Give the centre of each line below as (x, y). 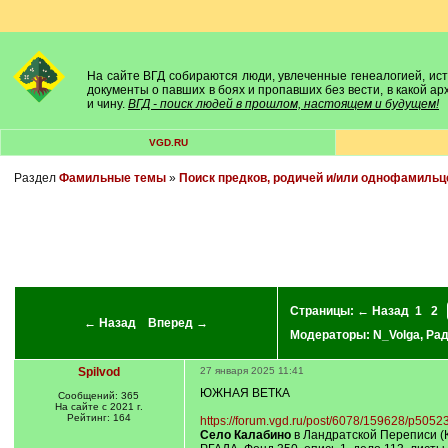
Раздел (36, 178)
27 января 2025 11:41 (251, 370)
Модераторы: (331, 335)
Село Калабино (245, 435)
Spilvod (98, 372)
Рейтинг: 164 (98, 417)
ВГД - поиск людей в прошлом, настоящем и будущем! (283, 104)
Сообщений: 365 (98, 395)
